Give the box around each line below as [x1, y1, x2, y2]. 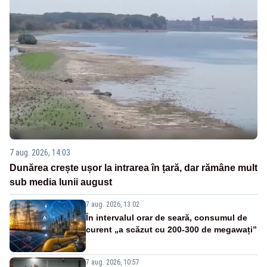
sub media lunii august [10, 177, 112, 187]
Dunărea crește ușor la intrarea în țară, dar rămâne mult [10, 163, 257, 173]
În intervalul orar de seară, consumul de [86, 213, 247, 222]
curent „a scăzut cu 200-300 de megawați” [86, 225, 257, 234]
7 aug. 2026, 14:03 [10, 148, 70, 157]
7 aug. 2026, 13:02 [86, 200, 139, 209]
